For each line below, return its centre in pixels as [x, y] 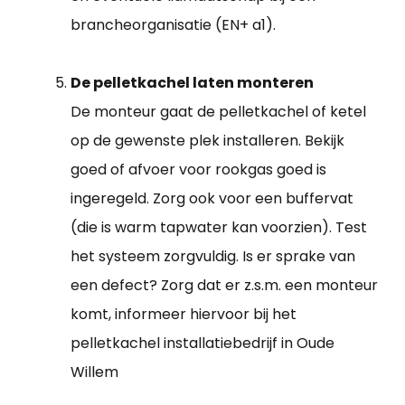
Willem [94, 372]
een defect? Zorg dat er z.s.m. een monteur [224, 285]
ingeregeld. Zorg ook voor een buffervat [212, 198]
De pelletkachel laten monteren [192, 82]
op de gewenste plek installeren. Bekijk [207, 140]
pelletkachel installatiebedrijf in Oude [202, 343]
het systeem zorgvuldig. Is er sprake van [213, 256]
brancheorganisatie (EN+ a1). [173, 24]
